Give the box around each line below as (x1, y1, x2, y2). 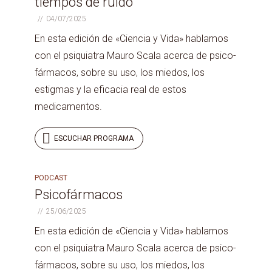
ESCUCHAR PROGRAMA (54, 134, 134, 143)
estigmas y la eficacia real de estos (35, 84, 186, 95)
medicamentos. (35, 101, 102, 112)
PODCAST (35, 174, 67, 182)
